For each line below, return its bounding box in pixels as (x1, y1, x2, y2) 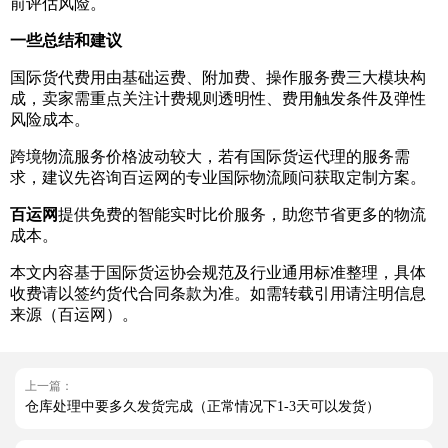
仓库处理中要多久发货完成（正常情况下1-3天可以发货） (25, 399, 380, 415)
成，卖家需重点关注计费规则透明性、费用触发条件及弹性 (10, 90, 426, 108)
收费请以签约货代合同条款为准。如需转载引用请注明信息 (10, 285, 426, 303)
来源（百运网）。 (10, 306, 138, 324)
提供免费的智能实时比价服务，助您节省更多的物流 (58, 206, 426, 224)
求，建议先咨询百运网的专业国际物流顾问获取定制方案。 (10, 169, 426, 187)
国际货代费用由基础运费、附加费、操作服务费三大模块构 (10, 69, 426, 87)
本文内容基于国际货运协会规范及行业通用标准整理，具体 (10, 264, 426, 282)
